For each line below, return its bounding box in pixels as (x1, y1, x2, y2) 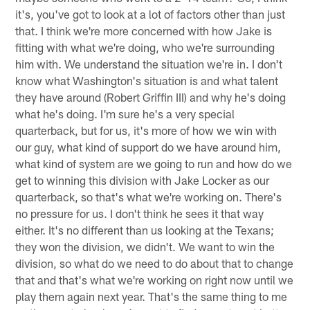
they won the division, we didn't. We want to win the (15, 239, 275, 254)
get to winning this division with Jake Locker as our (15, 173, 270, 188)
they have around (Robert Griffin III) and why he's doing (15, 90, 286, 104)
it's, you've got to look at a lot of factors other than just (15, 7, 286, 21)
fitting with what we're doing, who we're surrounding (15, 40, 275, 55)
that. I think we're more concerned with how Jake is (15, 24, 273, 38)
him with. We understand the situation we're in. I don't (15, 57, 283, 71)
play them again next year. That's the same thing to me (15, 289, 288, 304)
